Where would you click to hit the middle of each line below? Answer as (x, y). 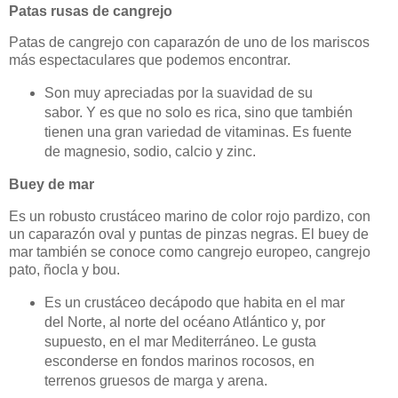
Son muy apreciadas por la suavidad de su (178, 93)
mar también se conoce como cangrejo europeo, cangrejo (190, 251)
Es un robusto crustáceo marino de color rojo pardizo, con (190, 216)
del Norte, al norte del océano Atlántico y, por (184, 322)
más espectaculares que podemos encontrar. (150, 60)
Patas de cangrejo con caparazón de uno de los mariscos (189, 43)
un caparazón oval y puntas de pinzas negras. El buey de (189, 234)
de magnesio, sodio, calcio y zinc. (150, 152)
